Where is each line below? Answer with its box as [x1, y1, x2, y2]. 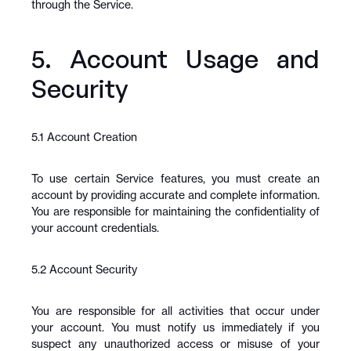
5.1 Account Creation [31, 130, 137, 143]
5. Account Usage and [31, 43, 320, 74]
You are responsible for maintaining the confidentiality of [31, 204, 320, 218]
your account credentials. [31, 221, 159, 234]
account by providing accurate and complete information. [31, 188, 320, 201]
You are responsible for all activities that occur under [31, 304, 320, 317]
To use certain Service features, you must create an [31, 172, 320, 185]
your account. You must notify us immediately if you [31, 320, 320, 334]
